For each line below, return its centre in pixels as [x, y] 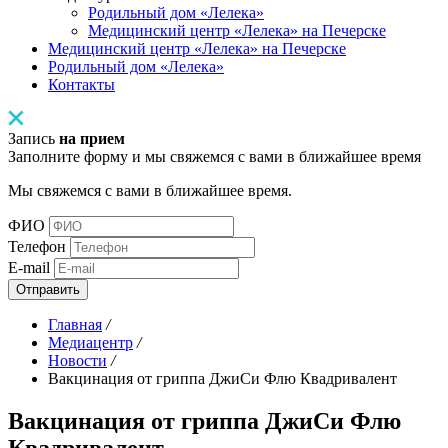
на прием [92, 138]
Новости [77, 360]
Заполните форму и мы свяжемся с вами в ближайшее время [214, 156]
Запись [33, 138]
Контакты [81, 84]
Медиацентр [90, 342]
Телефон [37, 246]
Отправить [48, 289]
